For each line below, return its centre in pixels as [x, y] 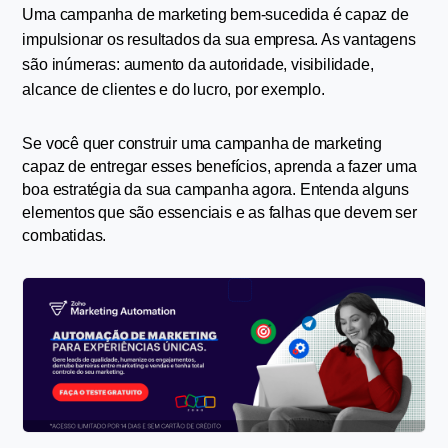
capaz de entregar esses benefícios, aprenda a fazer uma [219, 166]
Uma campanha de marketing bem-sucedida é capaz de [215, 14]
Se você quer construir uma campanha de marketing [202, 143]
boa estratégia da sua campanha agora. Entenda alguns [216, 189]
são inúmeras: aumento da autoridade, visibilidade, [198, 64]
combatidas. [64, 235]
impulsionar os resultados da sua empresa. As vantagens [219, 39]
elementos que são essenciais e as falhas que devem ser [219, 212]
